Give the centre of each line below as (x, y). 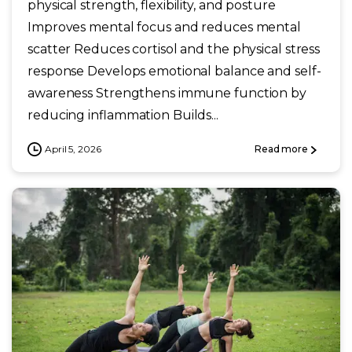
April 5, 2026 (73, 148)
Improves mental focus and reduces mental (164, 27)
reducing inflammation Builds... (123, 115)
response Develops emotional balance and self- (174, 71)
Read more (281, 148)
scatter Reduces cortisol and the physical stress (174, 49)
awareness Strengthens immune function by (167, 93)
